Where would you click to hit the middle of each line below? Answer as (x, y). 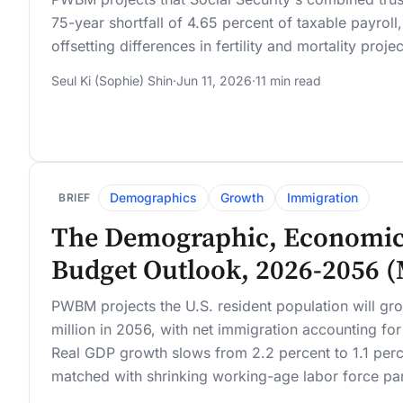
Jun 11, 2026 (214, 81)
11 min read (288, 81)
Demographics (153, 197)
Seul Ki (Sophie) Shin (112, 81)
